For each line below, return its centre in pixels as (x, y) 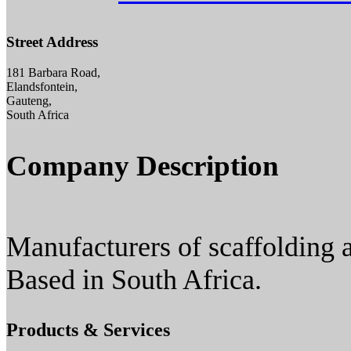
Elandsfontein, (42, 87)
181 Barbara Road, (53, 73)
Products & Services (88, 329)
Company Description (143, 166)
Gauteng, (29, 101)
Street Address (52, 42)
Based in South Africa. (134, 280)
